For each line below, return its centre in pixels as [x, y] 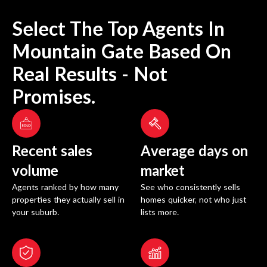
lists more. [160, 213]
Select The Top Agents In [118, 30]
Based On [187, 53]
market [163, 172]
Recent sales [52, 152]
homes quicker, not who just [193, 201]
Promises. [54, 98]
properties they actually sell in [68, 201]
